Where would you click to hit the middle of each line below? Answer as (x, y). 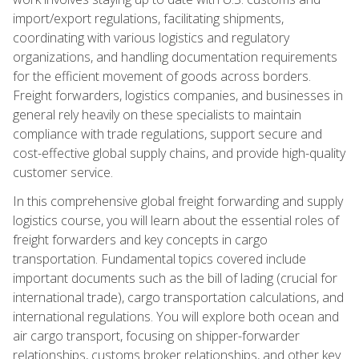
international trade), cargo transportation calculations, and (178, 297)
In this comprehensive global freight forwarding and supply (178, 201)
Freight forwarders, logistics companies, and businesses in (178, 95)
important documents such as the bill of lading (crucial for (175, 278)
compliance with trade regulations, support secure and (167, 133)
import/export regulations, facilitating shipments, (148, 18)
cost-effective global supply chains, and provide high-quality (179, 153)
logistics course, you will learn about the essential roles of (176, 220)
